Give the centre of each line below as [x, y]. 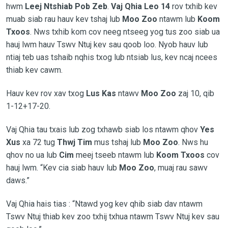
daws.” [19, 180]
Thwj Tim [74, 142]
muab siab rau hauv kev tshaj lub [64, 19]
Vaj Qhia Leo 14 [140, 6]
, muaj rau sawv [181, 167]
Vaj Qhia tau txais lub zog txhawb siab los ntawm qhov [103, 129]
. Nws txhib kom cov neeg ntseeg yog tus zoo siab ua [125, 32]
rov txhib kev [193, 6]
